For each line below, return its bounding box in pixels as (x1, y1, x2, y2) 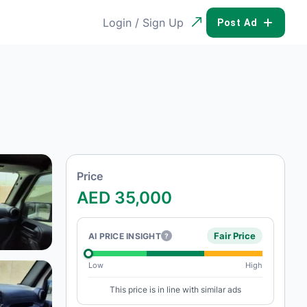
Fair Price (214, 230, 256, 241)
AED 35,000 (77, 188, 172, 208)
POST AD (217, 16, 258, 28)
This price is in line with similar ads (110, 284, 241, 295)
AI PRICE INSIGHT (88, 230, 161, 241)
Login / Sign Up (103, 16, 188, 30)
